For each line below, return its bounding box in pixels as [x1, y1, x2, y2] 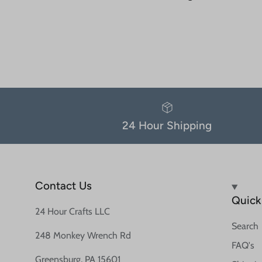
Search [231, 220, 258, 232]
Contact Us [35, 179, 92, 193]
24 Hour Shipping [122, 119, 212, 133]
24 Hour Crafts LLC [35, 206, 110, 218]
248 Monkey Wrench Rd [35, 230, 131, 242]
